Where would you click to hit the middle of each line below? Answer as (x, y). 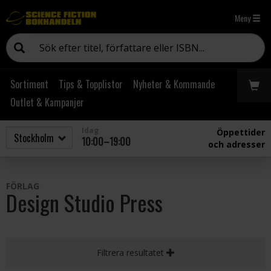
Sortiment (29, 84)
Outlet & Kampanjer (47, 102)
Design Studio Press (84, 202)
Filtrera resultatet (131, 253)
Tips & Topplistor (91, 84)
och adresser (237, 144)
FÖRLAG (23, 186)
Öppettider (241, 132)
